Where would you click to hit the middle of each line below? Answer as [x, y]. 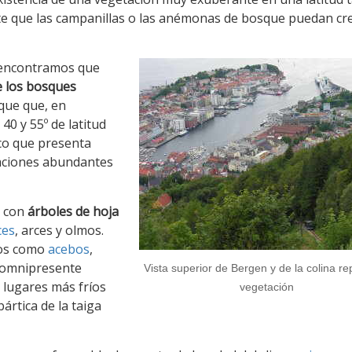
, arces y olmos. [59, 230]
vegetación [266, 287]
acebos [69, 249]
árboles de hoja [73, 211]
